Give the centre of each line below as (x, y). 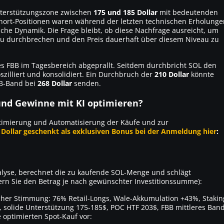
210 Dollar (172, 74)
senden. (86, 83)
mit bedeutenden (188, 12)
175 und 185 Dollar (125, 12)
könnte (201, 74)
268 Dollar (55, 83)
